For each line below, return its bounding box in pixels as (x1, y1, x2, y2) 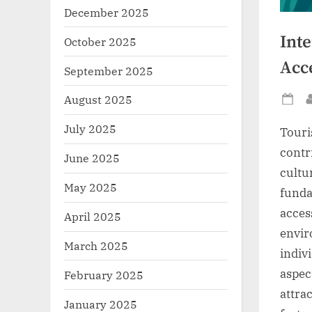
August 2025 (64, 92, 132, 107)
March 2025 (64, 238, 128, 253)
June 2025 (64, 150, 120, 166)
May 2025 (64, 180, 117, 195)
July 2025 (64, 121, 116, 136)
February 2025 (64, 267, 143, 282)
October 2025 (64, 33, 136, 49)
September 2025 (64, 63, 153, 78)
